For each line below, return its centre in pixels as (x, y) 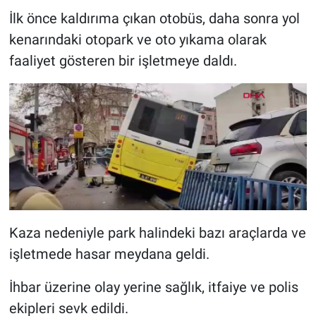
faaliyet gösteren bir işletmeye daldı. (123, 61)
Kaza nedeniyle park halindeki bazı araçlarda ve (157, 232)
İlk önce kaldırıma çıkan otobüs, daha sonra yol (154, 19)
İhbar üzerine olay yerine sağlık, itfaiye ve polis (153, 287)
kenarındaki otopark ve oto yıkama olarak (138, 40)
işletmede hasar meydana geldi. (109, 254)
